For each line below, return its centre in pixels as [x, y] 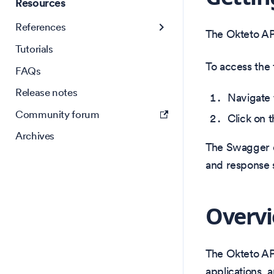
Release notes [46, 92]
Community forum [57, 114]
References [41, 27]
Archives [35, 136]
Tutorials [34, 49]
